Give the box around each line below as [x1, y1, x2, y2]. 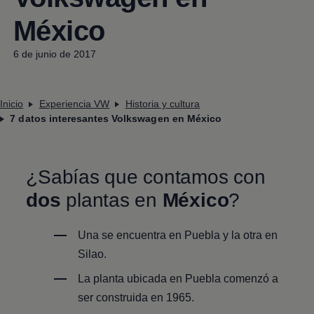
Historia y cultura [125, 97, 200, 109]
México [162, 189, 229, 211]
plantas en [60, 189, 163, 211]
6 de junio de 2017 [13, 48, 97, 60]
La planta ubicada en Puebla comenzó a [78, 272, 279, 285]
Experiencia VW [39, 97, 110, 109]
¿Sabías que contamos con [26, 165, 266, 188]
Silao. [78, 247, 107, 260]
